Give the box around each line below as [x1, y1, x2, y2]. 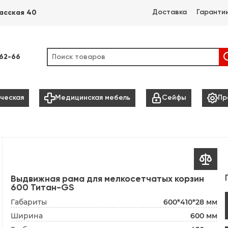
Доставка [152, 9, 187, 16]
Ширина [11, 211, 43, 221]
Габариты [11, 197, 47, 207]
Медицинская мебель [55, 94, 131, 102]
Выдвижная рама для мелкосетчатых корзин [11, 175, 205, 184]
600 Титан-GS [11, 183, 75, 193]
